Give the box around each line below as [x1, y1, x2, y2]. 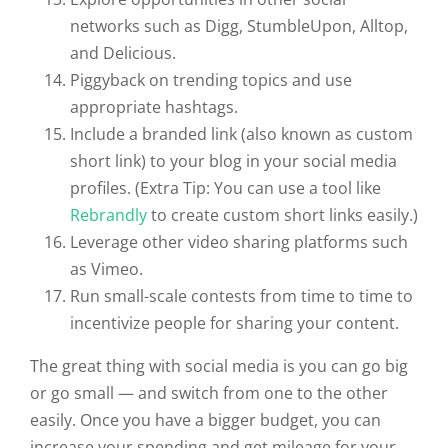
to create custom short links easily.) [147, 204, 418, 227]
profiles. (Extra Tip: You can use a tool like [70, 177, 381, 200]
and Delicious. [70, 42, 176, 65]
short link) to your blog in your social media [70, 150, 397, 173]
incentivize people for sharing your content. [70, 312, 399, 335]
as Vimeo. [70, 258, 143, 281]
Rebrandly [70, 204, 147, 227]
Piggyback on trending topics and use [70, 69, 352, 92]
